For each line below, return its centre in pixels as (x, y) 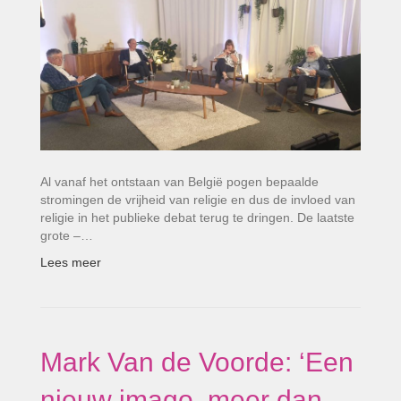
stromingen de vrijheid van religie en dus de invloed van (198, 199)
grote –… (67, 235)
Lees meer (71, 262)
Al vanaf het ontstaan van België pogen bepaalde (179, 181)
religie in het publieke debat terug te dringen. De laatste (197, 217)
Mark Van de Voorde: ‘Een (197, 362)
